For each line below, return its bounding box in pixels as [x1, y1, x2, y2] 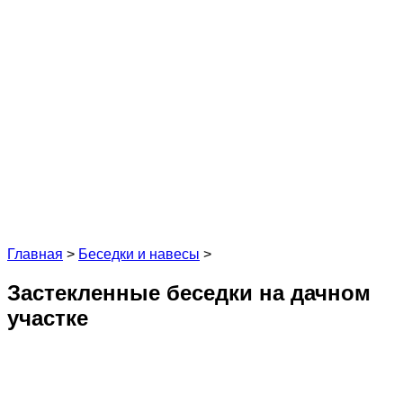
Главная [7, 246, 63, 262]
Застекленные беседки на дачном [7, 280, 371, 305]
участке [7, 305, 88, 330]
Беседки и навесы [78, 246, 200, 262]
